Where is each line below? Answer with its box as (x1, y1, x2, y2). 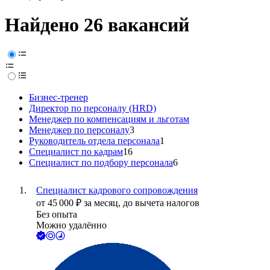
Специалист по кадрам (29, 146, 123, 157)
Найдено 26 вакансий (5, 14, 189, 36)
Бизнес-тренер (29, 92, 88, 103)
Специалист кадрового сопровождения (36, 185, 198, 196)
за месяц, (84, 198, 123, 209)
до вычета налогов (123, 198, 199, 209)
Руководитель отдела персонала (29, 136, 160, 146)
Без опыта (36, 209, 77, 220)
